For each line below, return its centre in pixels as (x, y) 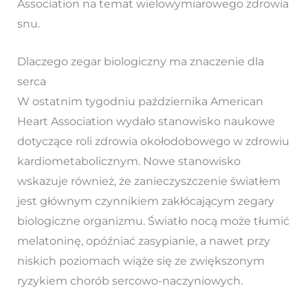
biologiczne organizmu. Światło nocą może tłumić (153, 221)
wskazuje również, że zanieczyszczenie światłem (148, 181)
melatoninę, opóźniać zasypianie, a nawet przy (143, 241)
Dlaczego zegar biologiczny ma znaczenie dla (140, 61)
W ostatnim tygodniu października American (140, 101)
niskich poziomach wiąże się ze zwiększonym (141, 261)
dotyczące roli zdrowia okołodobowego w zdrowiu (153, 141)
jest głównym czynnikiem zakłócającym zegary (145, 201)
